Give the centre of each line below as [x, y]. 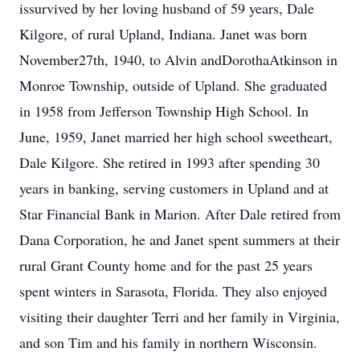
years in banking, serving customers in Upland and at [174, 188]
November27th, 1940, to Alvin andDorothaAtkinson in [178, 59]
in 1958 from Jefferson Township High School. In [164, 111]
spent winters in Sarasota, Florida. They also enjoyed [173, 291]
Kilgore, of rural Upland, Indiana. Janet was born [163, 34]
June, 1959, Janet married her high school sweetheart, [176, 137]
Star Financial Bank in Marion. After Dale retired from [180, 214]
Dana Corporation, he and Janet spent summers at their [180, 239]
